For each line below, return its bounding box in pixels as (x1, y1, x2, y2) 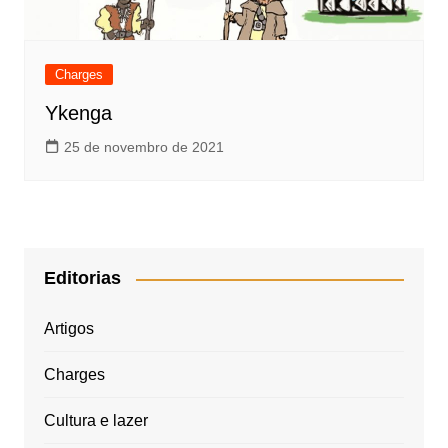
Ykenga (44, 102, 112, 125)
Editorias (43, 268, 121, 289)
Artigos (43, 320, 94, 338)
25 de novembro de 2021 (63, 139, 224, 156)
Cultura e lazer (43, 412, 148, 430)
